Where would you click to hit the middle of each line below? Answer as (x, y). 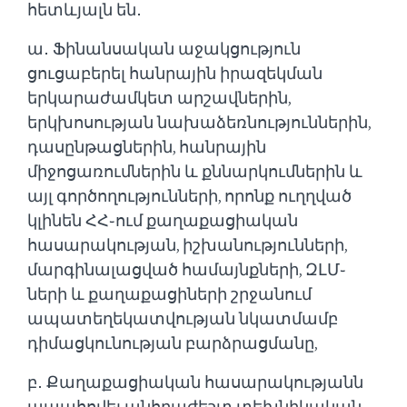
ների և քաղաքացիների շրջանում (169, 294)
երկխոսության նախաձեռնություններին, (199, 122)
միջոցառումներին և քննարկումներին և (195, 171)
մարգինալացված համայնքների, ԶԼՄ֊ (187, 269)
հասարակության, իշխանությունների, (187, 245)
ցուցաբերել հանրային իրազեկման (175, 73)
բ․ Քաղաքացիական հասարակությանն (195, 382)
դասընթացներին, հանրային (147, 147)
